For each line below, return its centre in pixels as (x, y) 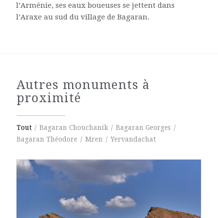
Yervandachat (133, 139)
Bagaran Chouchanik (73, 127)
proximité (49, 98)
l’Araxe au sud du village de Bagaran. (82, 17)
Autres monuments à (83, 85)
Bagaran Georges (143, 127)
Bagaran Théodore (47, 139)
